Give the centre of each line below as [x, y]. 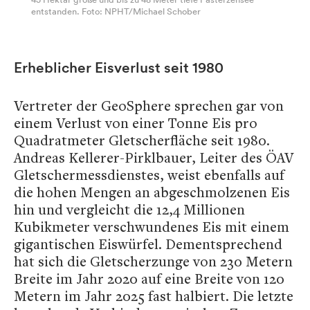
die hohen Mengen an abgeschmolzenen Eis [152, 192]
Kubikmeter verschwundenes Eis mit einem [152, 227]
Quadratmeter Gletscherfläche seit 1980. [142, 140]
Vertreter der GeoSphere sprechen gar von [149, 106]
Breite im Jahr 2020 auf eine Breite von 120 [149, 279]
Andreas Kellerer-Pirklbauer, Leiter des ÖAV [154, 158]
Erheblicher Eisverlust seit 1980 [119, 68]
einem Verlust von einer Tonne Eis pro [136, 123]
